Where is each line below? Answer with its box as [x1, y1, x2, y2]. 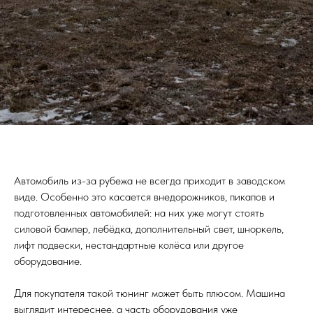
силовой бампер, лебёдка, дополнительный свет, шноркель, [14, 222, 284, 236]
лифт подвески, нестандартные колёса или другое [14, 238, 244, 252]
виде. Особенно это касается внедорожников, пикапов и [14, 190, 275, 204]
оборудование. [14, 254, 82, 268]
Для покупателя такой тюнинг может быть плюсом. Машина [14, 286, 285, 300]
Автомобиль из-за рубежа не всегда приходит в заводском [14, 174, 285, 188]
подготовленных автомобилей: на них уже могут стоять [14, 206, 264, 220]
